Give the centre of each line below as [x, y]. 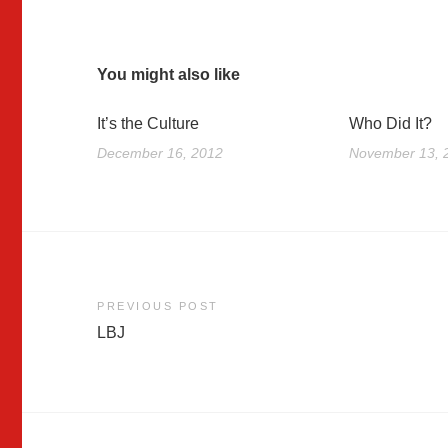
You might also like [169, 75]
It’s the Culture [148, 124]
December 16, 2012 [160, 153]
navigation [158, 348]
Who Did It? [390, 124]
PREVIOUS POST [158, 306]
